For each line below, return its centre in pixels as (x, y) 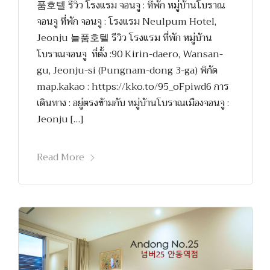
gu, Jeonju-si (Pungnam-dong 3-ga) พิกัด (127, 70)
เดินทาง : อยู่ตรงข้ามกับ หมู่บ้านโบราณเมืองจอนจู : (133, 103)
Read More (61, 157)
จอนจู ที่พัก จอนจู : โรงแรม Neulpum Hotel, (127, 21)
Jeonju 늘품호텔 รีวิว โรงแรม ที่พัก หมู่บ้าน (124, 38)
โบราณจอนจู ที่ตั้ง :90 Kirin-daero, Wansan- (130, 54)
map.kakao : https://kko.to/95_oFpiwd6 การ (133, 86)
